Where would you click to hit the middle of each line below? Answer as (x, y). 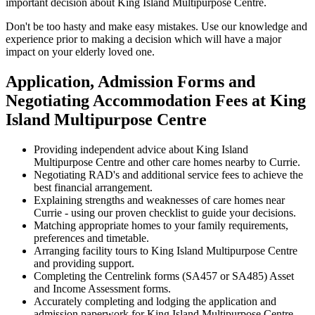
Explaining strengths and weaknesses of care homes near (159, 200)
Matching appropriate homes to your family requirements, (161, 225)
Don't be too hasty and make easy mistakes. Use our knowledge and (156, 27)
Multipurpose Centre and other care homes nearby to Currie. (167, 162)
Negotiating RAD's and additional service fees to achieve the (168, 174)
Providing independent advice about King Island (141, 149)
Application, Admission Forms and (130, 81)
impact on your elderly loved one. (80, 52)
